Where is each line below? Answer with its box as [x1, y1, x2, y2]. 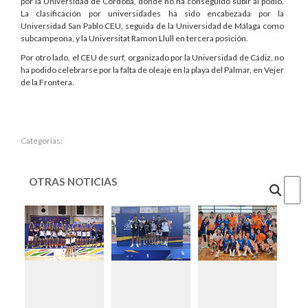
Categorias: [21, 135, 63, 146]
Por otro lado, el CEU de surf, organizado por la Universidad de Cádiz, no [21, 52, 284, 63]
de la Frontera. [21, 76, 74, 87]
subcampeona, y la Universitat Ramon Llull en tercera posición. [21, 32, 248, 43]
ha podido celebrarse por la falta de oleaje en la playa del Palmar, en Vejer [21, 64, 284, 75]
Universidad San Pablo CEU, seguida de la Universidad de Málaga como [21, 20, 284, 31]
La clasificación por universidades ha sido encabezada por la [21, 8, 284, 19]
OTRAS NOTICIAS [29, 175, 118, 188]
